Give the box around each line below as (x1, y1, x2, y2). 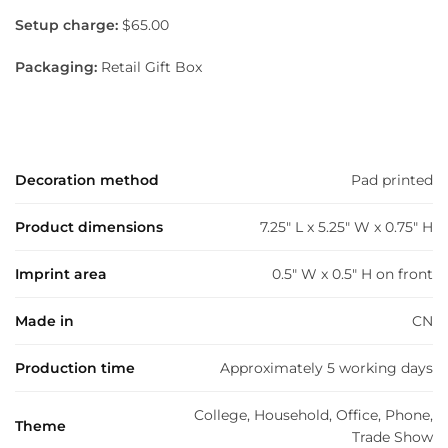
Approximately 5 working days (220, 359, 433, 378)
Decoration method (15, 171, 159, 190)
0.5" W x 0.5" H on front (272, 265, 433, 284)
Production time (15, 359, 135, 378)
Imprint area (15, 265, 107, 284)
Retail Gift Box (97, 57, 202, 76)
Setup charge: (15, 16, 118, 35)
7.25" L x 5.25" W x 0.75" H (260, 218, 433, 237)
